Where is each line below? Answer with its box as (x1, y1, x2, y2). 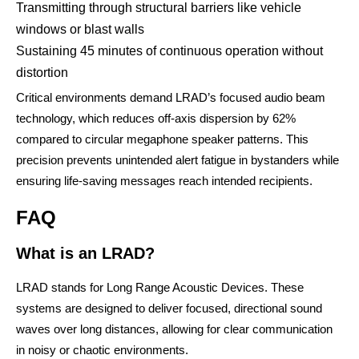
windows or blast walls (16, 22, 144, 36)
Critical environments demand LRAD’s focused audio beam (16, 91, 325, 104)
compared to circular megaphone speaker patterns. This (16, 132, 309, 146)
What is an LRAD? (16, 244, 155, 262)
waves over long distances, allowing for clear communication (16, 322, 333, 336)
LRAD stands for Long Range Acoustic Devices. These (16, 280, 304, 294)
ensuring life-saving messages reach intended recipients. (16, 174, 313, 188)
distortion (16, 66, 68, 79)
